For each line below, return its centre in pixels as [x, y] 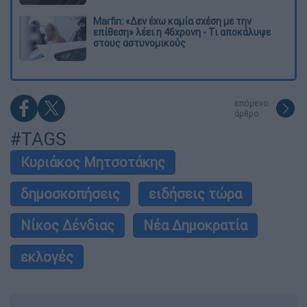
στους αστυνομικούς [139, 44]
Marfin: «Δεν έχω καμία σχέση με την [172, 22]
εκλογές [47, 257]
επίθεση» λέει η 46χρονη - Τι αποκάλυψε [182, 33]
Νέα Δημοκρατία [195, 225]
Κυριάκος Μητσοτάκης [93, 162]
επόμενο [251, 103]
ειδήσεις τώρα [195, 194]
